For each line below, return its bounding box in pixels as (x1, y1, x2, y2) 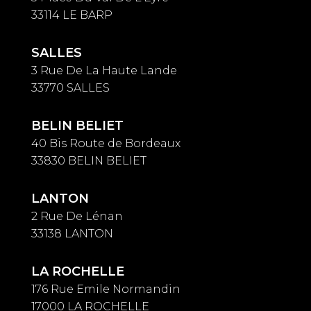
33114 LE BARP (31, 8, 112, 22)
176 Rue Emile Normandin (31, 283, 180, 296)
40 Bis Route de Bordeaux (31, 137, 180, 150)
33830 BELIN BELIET (31, 154, 146, 167)
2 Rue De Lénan (31, 210, 123, 223)
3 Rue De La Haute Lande (31, 64, 177, 77)
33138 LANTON (31, 227, 113, 240)
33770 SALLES (31, 81, 110, 94)
